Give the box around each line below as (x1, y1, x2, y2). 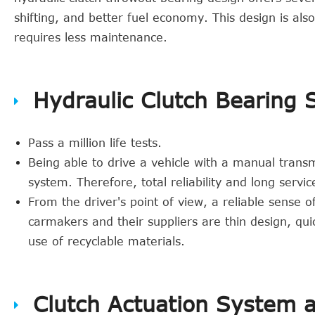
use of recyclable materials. (28, 235, 185, 247)
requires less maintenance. (14, 31, 167, 44)
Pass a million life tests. (28, 136, 162, 149)
